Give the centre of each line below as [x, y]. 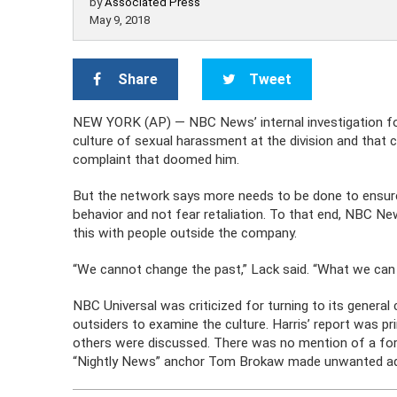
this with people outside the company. [185, 233]
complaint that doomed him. [156, 160]
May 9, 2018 [120, 20]
